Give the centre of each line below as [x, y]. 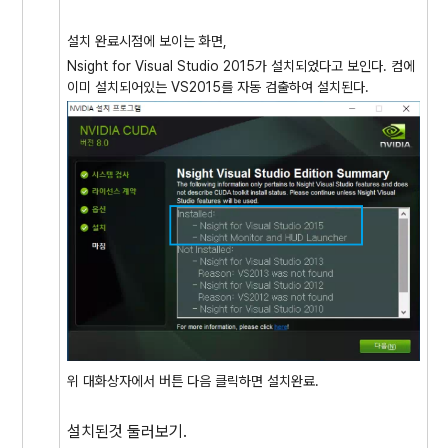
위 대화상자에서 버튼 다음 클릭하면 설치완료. [193, 380]
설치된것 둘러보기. [127, 431]
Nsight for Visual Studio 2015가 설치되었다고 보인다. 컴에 [241, 65]
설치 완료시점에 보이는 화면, [147, 41]
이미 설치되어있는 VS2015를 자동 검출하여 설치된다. [218, 86]
